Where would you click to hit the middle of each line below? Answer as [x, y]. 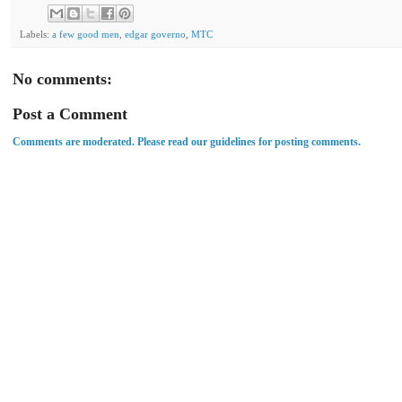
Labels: [36, 34]
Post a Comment [70, 114]
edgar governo [155, 34]
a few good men [86, 34]
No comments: [62, 79]
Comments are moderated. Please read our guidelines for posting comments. [187, 141]
